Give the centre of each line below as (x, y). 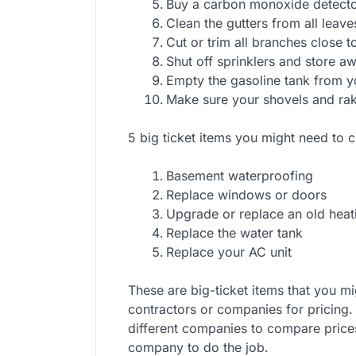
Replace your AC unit (229, 252)
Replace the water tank (234, 233)
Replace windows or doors (246, 195)
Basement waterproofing (240, 176)
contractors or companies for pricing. (240, 310)
